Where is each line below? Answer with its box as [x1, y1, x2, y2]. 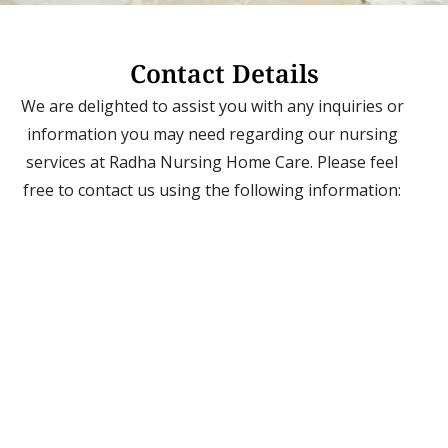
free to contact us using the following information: [23, 178, 401, 201]
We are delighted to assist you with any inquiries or [20, 94, 404, 117]
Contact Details [129, 55, 319, 90]
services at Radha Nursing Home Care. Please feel [26, 150, 398, 173]
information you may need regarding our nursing [26, 122, 398, 145]
